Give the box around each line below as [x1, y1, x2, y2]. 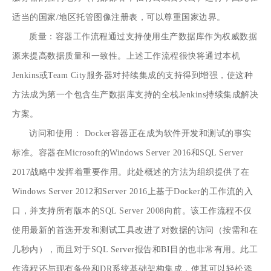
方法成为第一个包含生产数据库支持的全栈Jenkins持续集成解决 [12, 90, 259, 99]
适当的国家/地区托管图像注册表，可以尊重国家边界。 [12, 12, 226, 22]
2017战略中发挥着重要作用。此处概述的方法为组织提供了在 [12, 167, 250, 177]
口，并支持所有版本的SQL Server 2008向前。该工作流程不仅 [12, 206, 252, 215]
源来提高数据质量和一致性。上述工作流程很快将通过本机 [12, 51, 241, 60]
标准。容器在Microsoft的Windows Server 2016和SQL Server [12, 148, 244, 157]
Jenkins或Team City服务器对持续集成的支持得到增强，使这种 [12, 70, 253, 80]
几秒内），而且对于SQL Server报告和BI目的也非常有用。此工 [12, 244, 258, 254]
